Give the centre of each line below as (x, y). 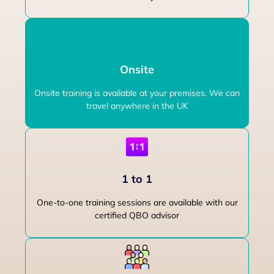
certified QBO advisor (137, 216)
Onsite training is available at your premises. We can (137, 93)
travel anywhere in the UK (137, 106)
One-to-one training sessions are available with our (137, 203)
